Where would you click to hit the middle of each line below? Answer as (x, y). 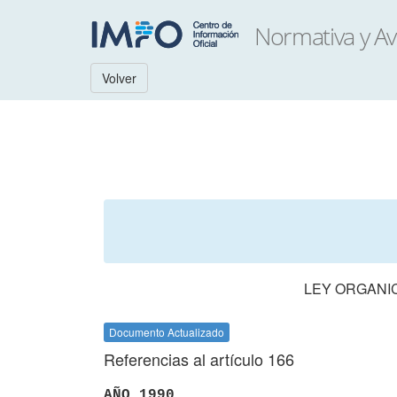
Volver (119, 78)
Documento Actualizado (167, 332)
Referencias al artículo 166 (199, 359)
